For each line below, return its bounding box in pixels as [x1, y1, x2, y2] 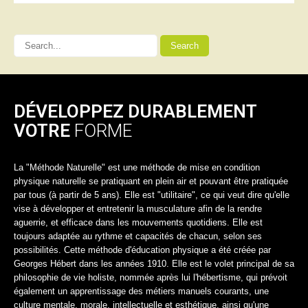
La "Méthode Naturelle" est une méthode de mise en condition [14, 162, 260, 173]
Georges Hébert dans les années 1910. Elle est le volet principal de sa [14, 258, 294, 269]
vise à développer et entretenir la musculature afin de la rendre [14, 203, 262, 214]
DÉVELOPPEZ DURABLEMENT [14, 101, 256, 122]
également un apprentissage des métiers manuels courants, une [14, 286, 269, 296]
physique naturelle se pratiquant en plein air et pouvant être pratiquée [14, 176, 288, 186]
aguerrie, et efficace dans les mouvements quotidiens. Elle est [14, 217, 263, 228]
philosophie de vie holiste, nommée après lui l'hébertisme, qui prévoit [14, 272, 287, 283]
